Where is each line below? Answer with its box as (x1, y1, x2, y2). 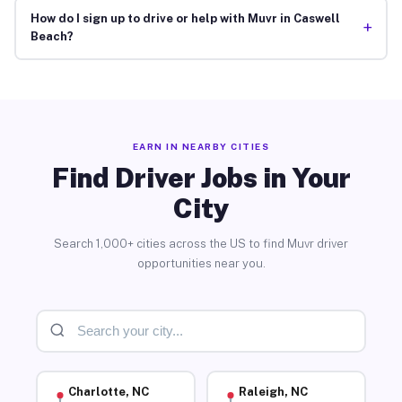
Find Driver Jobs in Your (51, 161, 351, 194)
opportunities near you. (136, 256, 266, 270)
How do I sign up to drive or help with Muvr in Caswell (30, 12, 340, 26)
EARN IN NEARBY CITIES (132, 140, 270, 152)
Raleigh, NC (238, 385, 308, 399)
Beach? (30, 30, 74, 44)
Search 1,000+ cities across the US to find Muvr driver (54, 236, 348, 250)
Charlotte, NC (67, 385, 149, 399)
